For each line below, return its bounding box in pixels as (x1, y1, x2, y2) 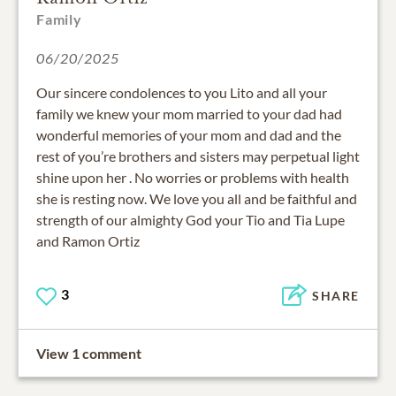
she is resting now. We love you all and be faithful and (36, 190, 357, 208)
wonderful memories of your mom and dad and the (36, 126, 341, 144)
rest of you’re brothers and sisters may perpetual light (36, 148, 360, 165)
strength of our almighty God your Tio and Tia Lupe (36, 211, 345, 229)
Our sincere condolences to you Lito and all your (36, 84, 327, 102)
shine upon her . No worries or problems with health (36, 169, 349, 187)
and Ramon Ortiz (36, 232, 140, 250)
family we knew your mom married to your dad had (36, 105, 342, 123)
